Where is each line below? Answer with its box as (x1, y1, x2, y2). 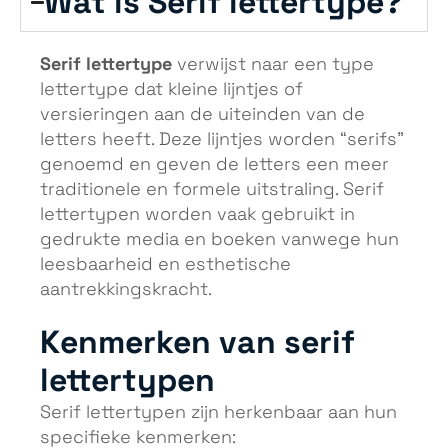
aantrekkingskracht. (40, 281, 212, 299)
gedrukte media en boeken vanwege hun (40, 231, 399, 249)
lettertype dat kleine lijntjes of (40, 81, 303, 99)
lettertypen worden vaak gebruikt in (40, 206, 355, 224)
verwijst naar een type (172, 56, 374, 74)
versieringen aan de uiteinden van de (40, 106, 365, 124)
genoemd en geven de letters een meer (40, 156, 389, 174)
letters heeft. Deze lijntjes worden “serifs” (40, 131, 404, 149)
